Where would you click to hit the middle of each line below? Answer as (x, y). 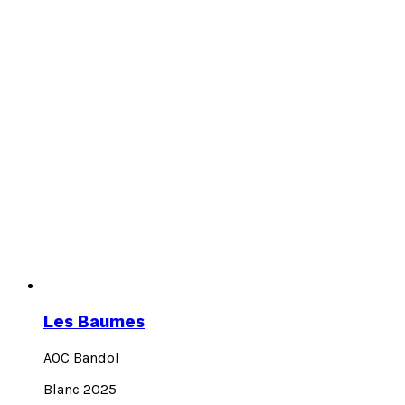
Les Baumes (94, 322)
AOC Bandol (81, 357)
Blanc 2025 (80, 389)
